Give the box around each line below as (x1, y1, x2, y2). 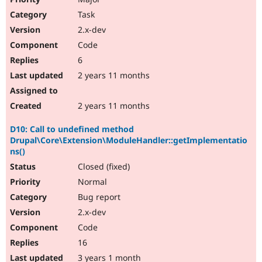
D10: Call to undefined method (10, 123, 134, 135)
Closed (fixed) (75, 161, 130, 173)
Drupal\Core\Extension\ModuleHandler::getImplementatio (10, 135, 247, 146)
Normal (75, 176, 107, 188)
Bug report (75, 191, 120, 203)
